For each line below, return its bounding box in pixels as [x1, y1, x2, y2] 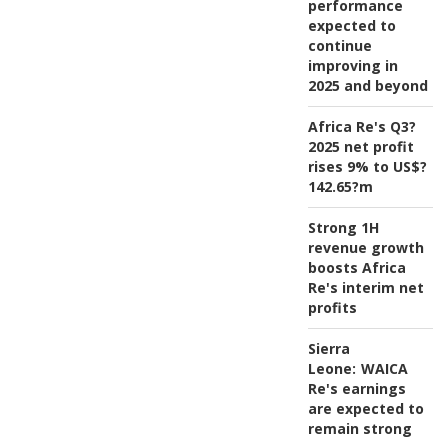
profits [307, 298, 357, 318]
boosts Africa [307, 258, 406, 278]
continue [307, 36, 372, 56]
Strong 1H [307, 218, 379, 238]
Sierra [307, 339, 350, 359]
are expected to [307, 399, 424, 419]
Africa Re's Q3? [307, 117, 416, 137]
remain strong [307, 419, 412, 439]
